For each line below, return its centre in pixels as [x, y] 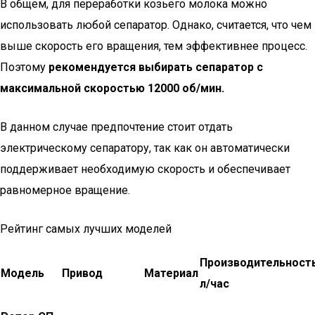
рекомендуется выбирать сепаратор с [156, 67]
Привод [82, 273]
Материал [171, 273]
